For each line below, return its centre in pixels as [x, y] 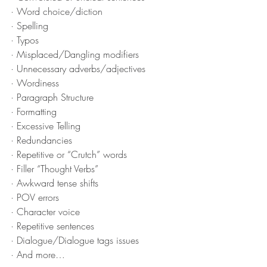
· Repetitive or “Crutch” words [69, 155]
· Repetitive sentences [52, 226]
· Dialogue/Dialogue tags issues [75, 240]
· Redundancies [41, 140]
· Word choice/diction [57, 12]
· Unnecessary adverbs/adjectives [78, 69]
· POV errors [35, 198]
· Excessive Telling [46, 126]
